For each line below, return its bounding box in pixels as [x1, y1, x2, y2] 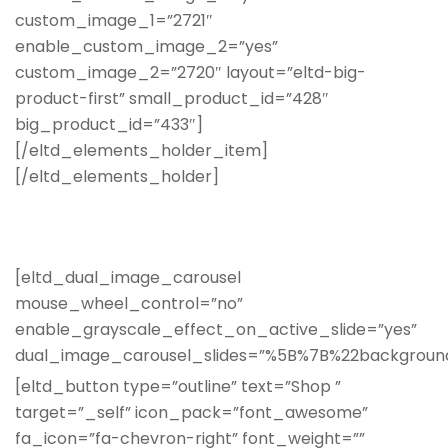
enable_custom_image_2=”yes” [15, 34, 278, 58]
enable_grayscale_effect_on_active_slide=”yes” [15, 317, 417, 341]
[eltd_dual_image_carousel [15, 265, 241, 289]
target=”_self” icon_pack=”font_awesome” [15, 400, 368, 424]
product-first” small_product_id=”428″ [15, 86, 329, 110]
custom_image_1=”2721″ [15, 8, 213, 32]
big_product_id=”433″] [15, 112, 203, 136]
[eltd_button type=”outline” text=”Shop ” [15, 374, 341, 398]
